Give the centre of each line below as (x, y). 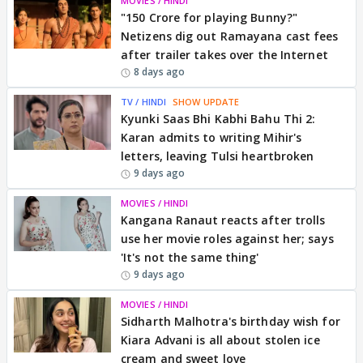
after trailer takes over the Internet (224, 55)
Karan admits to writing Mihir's (211, 137)
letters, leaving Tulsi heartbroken (218, 156)
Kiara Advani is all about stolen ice (220, 340)
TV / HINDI (143, 102)
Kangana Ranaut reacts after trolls (223, 220)
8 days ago (159, 72)
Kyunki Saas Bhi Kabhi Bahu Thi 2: (218, 119)
